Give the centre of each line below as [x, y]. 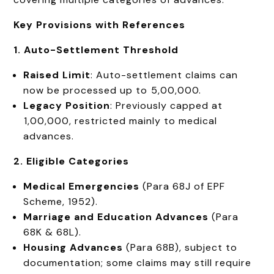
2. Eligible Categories [72, 161]
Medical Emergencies [82, 186]
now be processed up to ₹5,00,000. [113, 90]
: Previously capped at [167, 105]
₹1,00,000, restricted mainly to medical [120, 120]
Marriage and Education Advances [116, 217]
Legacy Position [67, 105]
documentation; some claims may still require [138, 262]
